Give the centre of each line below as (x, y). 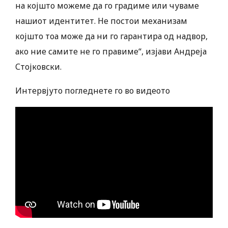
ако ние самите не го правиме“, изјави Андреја (111, 52)
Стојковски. (38, 67)
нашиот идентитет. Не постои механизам (101, 21)
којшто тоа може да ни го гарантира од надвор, (111, 36)
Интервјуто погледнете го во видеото (93, 91)
